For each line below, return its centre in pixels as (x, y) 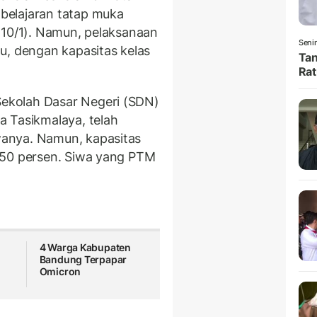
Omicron (60, 272)
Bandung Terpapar (83, 260)
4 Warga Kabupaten (85, 248)
